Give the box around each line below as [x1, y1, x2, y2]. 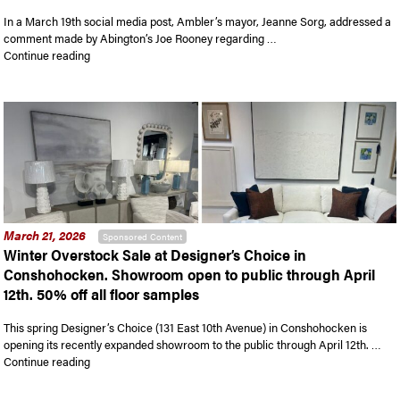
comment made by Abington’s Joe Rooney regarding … [4, 29, 278, 47]
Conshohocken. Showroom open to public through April [4, 263, 376, 285]
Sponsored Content [103, 230, 183, 243]
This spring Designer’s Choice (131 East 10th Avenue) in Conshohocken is [4, 319, 368, 336]
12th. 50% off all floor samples [4, 283, 200, 304]
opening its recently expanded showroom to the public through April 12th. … [4, 336, 382, 353]
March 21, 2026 [4, 226, 87, 244]
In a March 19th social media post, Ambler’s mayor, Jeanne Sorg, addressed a [4, 12, 392, 30]
